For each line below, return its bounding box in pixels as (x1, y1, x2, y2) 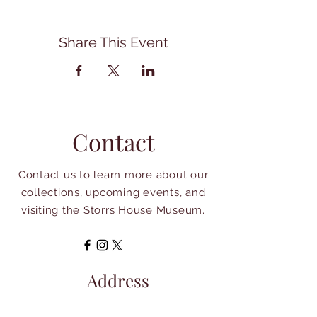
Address (87, 269, 149, 292)
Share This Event (58, 34, 168, 51)
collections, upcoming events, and (21, 186, 206, 199)
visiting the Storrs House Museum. (21, 204, 205, 217)
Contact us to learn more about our (18, 168, 209, 181)
